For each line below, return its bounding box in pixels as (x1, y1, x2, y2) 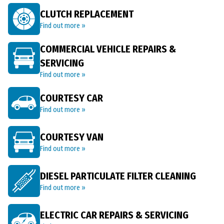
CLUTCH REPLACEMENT (40, 8, 133, 20)
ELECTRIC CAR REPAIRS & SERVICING (40, 209, 188, 221)
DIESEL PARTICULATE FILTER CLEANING (40, 170, 196, 182)
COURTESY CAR (40, 92, 103, 104)
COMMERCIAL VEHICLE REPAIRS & (40, 43, 176, 55)
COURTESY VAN (40, 131, 103, 143)
